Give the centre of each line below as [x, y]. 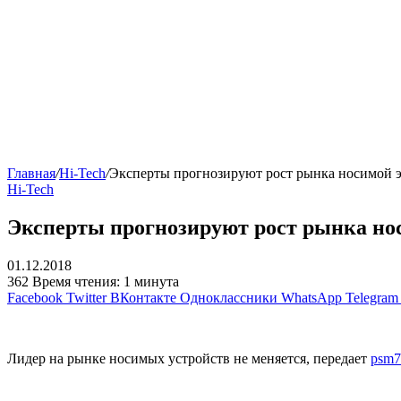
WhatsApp [311, 298]
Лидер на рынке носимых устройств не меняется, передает [189, 359]
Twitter [86, 298]
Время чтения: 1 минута [106, 282]
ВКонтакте [143, 298]
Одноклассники [229, 298]
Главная [31, 174]
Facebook [35, 298]
